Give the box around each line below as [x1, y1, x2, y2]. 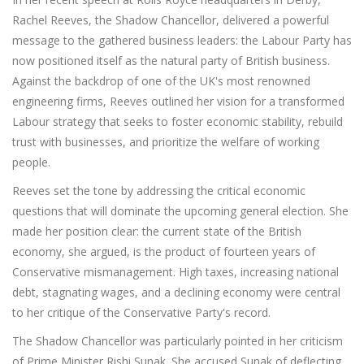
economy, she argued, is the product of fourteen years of [12, 244, 315, 260]
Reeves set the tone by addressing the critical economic [12, 183, 305, 199]
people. [12, 154, 50, 171]
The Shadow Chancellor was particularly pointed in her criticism [12, 333, 343, 349]
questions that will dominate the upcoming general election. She [12, 203, 349, 219]
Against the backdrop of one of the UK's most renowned [12, 73, 310, 89]
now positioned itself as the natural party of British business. [12, 53, 330, 69]
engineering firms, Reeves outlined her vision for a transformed [12, 93, 344, 110]
